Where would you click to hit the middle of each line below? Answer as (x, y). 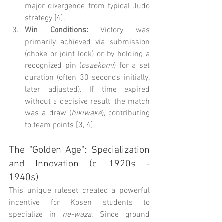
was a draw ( (48, 113)
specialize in (36, 214)
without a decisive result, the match (87, 101)
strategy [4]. (45, 18)
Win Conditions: (56, 30)
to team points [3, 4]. (60, 125)
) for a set (132, 66)
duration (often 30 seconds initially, (87, 78)
